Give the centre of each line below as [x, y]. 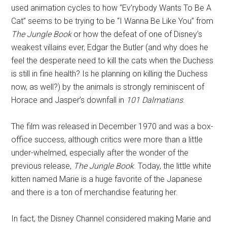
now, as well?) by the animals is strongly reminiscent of [108, 87]
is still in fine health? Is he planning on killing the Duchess [110, 74]
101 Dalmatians [155, 100]
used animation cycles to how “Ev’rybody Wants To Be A [111, 8]
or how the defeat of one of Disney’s [137, 34]
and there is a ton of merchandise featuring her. [95, 192]
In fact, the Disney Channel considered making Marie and [111, 219]
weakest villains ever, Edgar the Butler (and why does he [110, 47]
